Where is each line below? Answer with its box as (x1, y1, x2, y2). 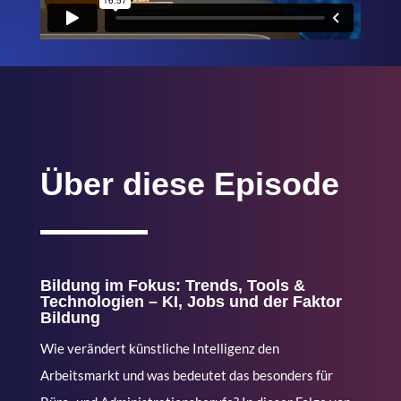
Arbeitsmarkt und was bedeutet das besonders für (39, 366, 333, 383)
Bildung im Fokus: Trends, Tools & (39, 276, 305, 294)
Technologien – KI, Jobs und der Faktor (39, 292, 342, 311)
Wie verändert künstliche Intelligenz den (39, 339, 279, 356)
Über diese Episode (39, 165, 339, 202)
